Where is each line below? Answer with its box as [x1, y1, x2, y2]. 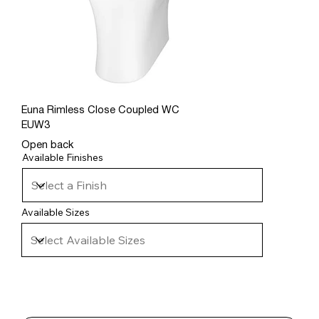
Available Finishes [21, 151, 103, 164]
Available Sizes [21, 206, 90, 219]
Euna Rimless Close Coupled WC [21, 105, 179, 115]
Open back [21, 141, 73, 151]
